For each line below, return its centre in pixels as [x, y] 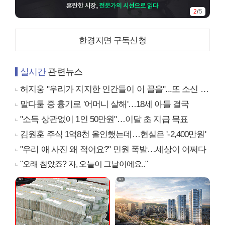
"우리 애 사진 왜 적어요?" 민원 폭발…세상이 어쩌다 [113, 149]
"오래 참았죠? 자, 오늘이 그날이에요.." [84, 164]
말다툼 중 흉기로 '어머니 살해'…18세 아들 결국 [105, 104]
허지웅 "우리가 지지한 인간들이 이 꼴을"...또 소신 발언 [110, 89]
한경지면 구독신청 [113, 40]
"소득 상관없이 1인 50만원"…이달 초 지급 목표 [104, 119]
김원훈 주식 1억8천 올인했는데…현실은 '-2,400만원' [113, 134]
